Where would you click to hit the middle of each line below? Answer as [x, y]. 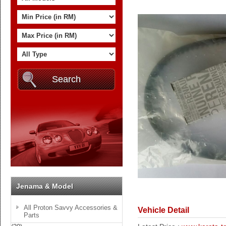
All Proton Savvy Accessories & [71, 208]
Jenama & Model [45, 186]
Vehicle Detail [163, 210]
